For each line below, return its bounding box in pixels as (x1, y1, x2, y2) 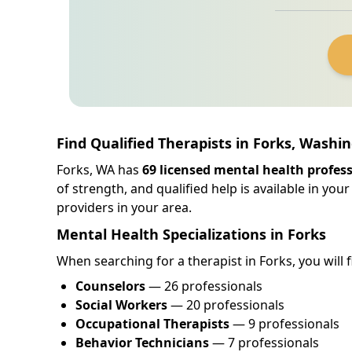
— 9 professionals (229, 314, 339, 332)
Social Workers (75, 295, 167, 313)
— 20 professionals (167, 295, 284, 313)
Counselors (75, 277, 145, 295)
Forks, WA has (57, 160, 142, 178)
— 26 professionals (145, 277, 262, 295)
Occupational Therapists (75, 314, 229, 332)
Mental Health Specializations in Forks (57, 224, 326, 244)
